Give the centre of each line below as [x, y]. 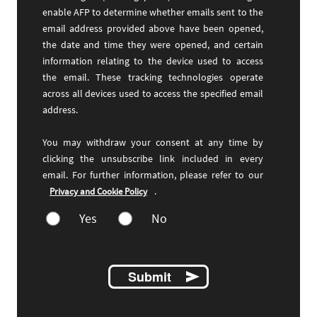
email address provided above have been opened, [153, 29]
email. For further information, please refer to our [153, 175]
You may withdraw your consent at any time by [153, 143]
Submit [150, 276]
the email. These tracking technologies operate [153, 77]
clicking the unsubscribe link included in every [153, 159]
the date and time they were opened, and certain [153, 45]
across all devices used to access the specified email [153, 94]
